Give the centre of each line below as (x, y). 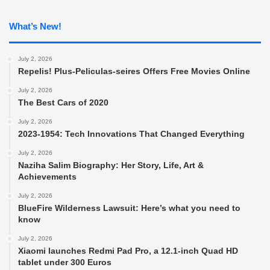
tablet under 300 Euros (65, 262)
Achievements (47, 176)
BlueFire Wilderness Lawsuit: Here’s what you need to (129, 208)
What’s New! (35, 26)
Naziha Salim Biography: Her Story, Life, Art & (111, 165)
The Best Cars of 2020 (63, 102)
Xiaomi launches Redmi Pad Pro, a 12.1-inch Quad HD (128, 250)
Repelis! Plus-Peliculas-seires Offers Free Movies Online (134, 71)
